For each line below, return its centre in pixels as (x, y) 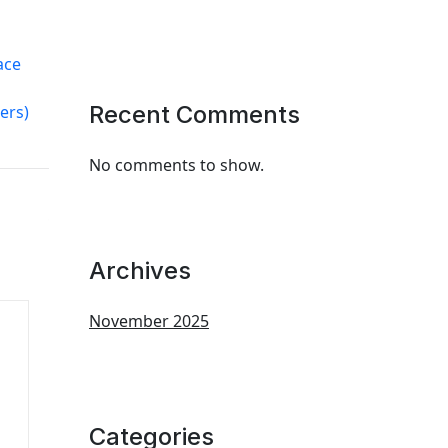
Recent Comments (194, 114)
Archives (140, 270)
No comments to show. (176, 165)
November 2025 (149, 321)
